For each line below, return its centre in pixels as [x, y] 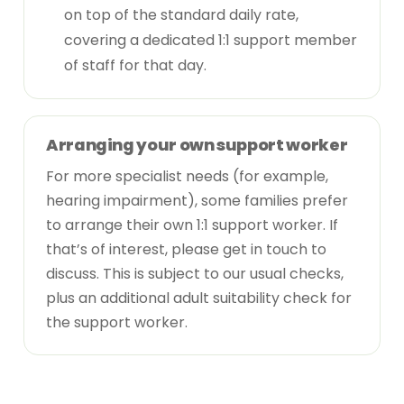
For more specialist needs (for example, [187, 176]
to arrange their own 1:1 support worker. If [192, 225]
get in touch [265, 249]
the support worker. [117, 322]
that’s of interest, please [134, 249]
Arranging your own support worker [197, 144]
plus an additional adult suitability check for [199, 298]
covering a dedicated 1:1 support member [211, 40]
